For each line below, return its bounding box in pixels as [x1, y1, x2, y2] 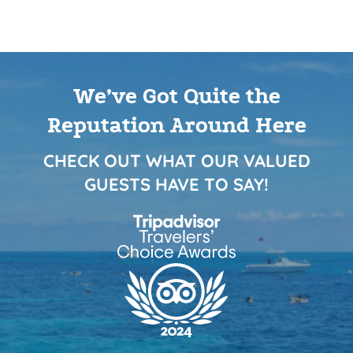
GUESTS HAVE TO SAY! [84, 173, 269, 196]
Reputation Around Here [46, 112, 307, 139]
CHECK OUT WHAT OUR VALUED [43, 150, 310, 173]
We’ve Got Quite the [72, 83, 281, 110]
